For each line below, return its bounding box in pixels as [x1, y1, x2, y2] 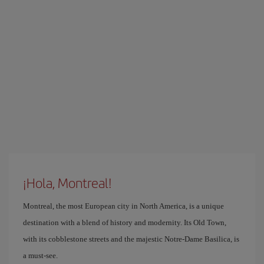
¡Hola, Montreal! [23, 173, 112, 192]
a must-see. [23, 251, 58, 260]
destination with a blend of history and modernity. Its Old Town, [23, 218, 226, 227]
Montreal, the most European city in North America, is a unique [23, 202, 224, 210]
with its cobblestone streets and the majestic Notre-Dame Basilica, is [23, 235, 239, 243]
